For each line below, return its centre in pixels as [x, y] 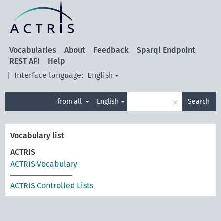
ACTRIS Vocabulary [44, 164]
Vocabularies [33, 50]
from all [70, 101]
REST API [25, 61]
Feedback [111, 50]
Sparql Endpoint [166, 50]
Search [199, 101]
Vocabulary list [37, 135]
